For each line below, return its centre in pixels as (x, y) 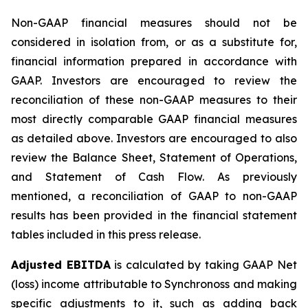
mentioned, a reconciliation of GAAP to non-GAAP (154, 196)
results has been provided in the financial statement (154, 215)
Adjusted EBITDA (61, 265)
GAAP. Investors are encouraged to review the (154, 80)
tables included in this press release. (106, 234)
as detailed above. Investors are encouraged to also (154, 138)
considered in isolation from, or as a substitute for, (154, 42)
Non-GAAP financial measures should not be (154, 23)
